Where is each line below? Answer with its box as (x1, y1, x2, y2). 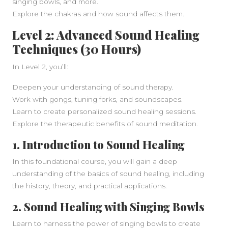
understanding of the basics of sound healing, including (12, 169, 204, 178)
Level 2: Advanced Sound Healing (12, 27, 199, 43)
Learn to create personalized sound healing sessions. (12, 107, 196, 116)
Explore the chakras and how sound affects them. (12, 10, 184, 18)
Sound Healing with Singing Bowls (24, 199, 205, 214)
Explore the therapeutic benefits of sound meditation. (12, 120, 198, 128)
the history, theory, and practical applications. (12, 182, 167, 190)
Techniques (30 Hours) (12, 41, 141, 57)
